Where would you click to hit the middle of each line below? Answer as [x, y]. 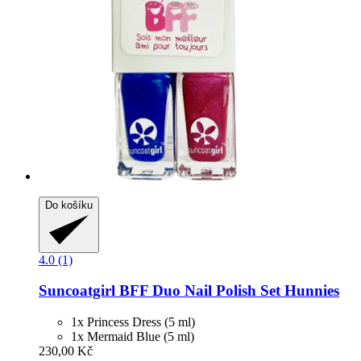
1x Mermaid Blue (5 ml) [133, 337]
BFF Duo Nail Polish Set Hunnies [227, 291]
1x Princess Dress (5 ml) [133, 322]
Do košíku [69, 205]
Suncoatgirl [77, 291]
